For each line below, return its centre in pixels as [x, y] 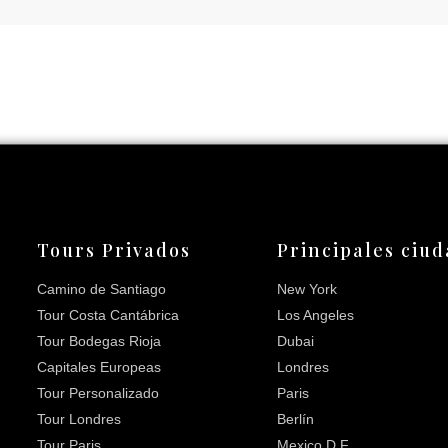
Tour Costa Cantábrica [108, 315]
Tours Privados [114, 250]
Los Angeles [315, 315]
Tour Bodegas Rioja [99, 341]
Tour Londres [79, 419]
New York [307, 289]
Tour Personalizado [98, 393]
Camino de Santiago [101, 289]
